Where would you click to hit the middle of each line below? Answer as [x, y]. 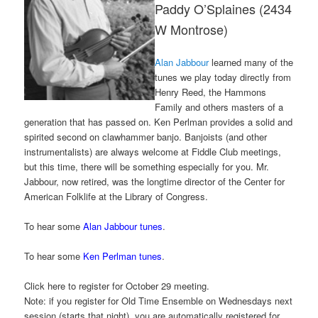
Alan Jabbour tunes [123, 226]
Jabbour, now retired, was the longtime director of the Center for [155, 181]
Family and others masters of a [219, 106]
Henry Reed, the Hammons [211, 92]
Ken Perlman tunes [123, 256]
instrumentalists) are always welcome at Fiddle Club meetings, [153, 151]
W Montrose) [192, 29]
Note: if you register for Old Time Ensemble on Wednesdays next [159, 301]
